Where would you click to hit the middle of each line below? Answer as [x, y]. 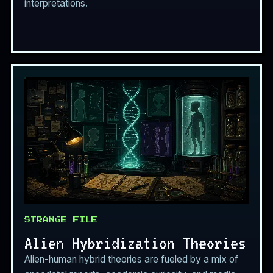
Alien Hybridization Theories [135, 242]
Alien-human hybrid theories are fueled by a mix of [131, 259]
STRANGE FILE [61, 220]
